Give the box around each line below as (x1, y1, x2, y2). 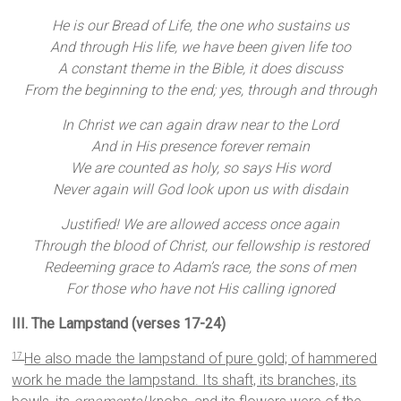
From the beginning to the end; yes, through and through (23, 81, 377, 99)
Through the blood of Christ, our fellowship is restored (31, 237, 369, 255)
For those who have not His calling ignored (65, 280, 335, 298)
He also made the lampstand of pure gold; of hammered (24, 350, 378, 368)
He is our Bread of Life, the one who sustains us (51, 17, 349, 35)
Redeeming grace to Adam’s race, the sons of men (44, 259, 357, 277)
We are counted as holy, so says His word (70, 159, 330, 177)
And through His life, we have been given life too (49, 38, 351, 56)
